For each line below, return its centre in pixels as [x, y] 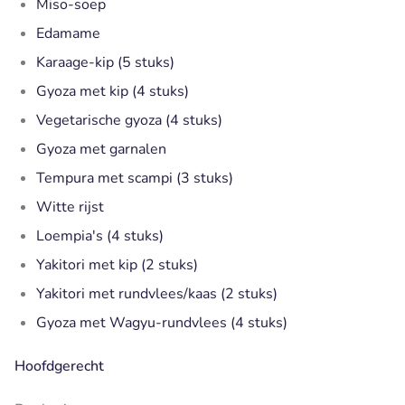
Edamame [68, 33]
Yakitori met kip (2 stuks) [117, 264]
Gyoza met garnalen [101, 149]
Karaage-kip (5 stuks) [105, 62]
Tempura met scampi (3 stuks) [135, 178]
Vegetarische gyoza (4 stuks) [129, 120]
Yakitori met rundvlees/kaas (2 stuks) [157, 293]
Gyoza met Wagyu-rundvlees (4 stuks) [162, 322]
